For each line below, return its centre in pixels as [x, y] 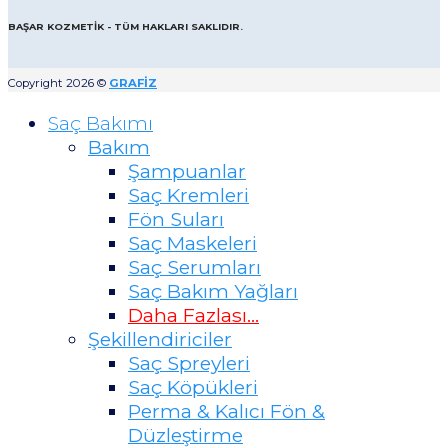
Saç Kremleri [188, 194]
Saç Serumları [194, 266]
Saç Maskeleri [192, 242]
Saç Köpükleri [193, 386]
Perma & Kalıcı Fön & [226, 410]
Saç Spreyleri [189, 362]
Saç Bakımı [100, 122]
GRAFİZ [133, 82]
